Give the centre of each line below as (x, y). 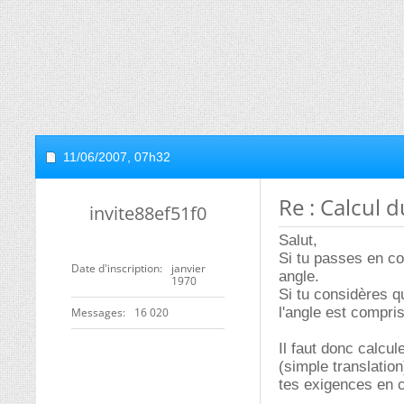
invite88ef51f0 (148, 213)
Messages (97, 312)
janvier (188, 268)
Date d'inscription (115, 268)
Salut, (298, 240)
